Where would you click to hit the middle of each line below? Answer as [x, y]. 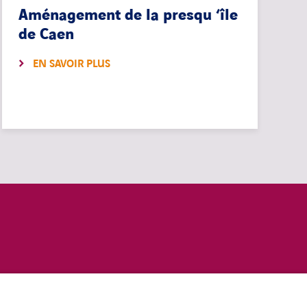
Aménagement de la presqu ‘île [128, 16]
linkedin [255, 293]
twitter [222, 294]
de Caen [46, 35]
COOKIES [57, 290]
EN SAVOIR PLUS [71, 64]
